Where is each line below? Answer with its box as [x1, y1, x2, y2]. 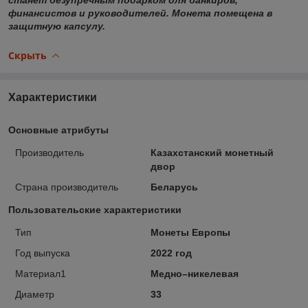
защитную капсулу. [8, 20, 105, 32]
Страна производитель [15, 181, 118, 192]
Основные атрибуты [8, 124, 109, 135]
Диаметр [15, 288, 54, 300]
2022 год [150, 247, 192, 258]
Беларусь [150, 181, 198, 192]
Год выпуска [15, 247, 70, 258]
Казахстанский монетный [150, 146, 274, 158]
